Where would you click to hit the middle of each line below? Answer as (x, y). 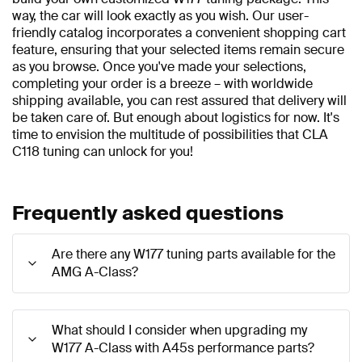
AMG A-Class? (95, 272)
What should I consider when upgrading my (179, 330)
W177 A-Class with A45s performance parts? (183, 348)
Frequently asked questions (148, 213)
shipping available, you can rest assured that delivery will (179, 101)
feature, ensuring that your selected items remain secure (178, 50)
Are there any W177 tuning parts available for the (194, 255)
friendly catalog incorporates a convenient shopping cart (179, 33)
